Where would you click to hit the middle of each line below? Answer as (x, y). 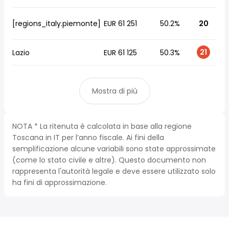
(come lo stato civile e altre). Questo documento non (109, 160)
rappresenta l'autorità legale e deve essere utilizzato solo (114, 171)
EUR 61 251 (120, 24)
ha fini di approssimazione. (60, 182)
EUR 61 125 (120, 53)
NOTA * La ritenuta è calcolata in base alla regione (102, 126)
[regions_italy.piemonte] (56, 24)
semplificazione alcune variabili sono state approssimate (114, 149)
